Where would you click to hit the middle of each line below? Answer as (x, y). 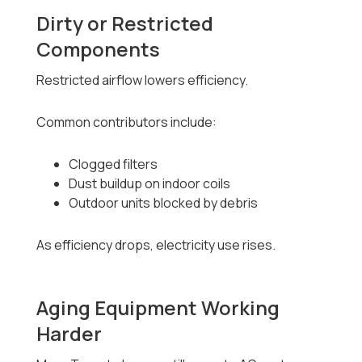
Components (99, 49)
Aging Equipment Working (158, 308)
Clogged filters (114, 164)
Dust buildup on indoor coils (150, 184)
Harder (69, 334)
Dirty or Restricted (125, 23)
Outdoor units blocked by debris (164, 203)
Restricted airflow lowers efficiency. (143, 80)
